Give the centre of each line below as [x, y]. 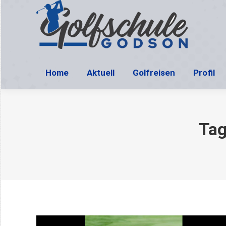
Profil [204, 73]
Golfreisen [154, 73]
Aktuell [101, 73]
